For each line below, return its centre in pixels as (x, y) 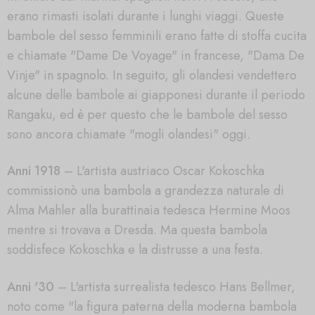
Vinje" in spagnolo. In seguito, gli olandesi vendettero (152, 75)
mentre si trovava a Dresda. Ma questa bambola (137, 230)
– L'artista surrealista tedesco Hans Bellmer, (175, 287)
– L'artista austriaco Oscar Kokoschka (162, 171)
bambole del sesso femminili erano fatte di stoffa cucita (157, 36)
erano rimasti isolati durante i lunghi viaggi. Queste (146, 16)
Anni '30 (31, 287)
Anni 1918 (34, 171)
